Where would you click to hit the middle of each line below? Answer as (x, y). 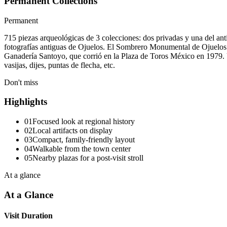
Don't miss (21, 82)
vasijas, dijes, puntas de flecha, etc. (60, 65)
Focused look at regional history (84, 122)
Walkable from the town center (82, 149)
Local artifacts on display (72, 131)
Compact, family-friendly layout (84, 140)
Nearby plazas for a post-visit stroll (88, 158)
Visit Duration (28, 216)
